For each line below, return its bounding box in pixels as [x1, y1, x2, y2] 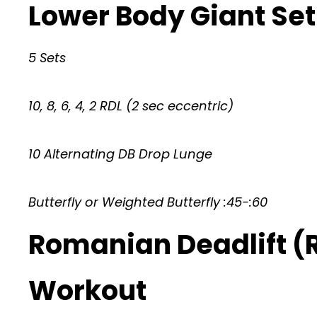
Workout [28, 271, 146, 309]
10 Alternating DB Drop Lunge [28, 144, 212, 163]
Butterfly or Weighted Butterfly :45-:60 [28, 192, 267, 211]
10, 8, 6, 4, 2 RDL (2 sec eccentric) [28, 96, 234, 115]
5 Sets [28, 48, 66, 67]
